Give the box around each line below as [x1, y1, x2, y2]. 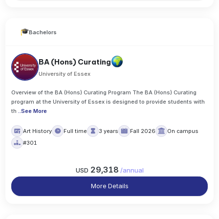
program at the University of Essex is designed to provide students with [11, 98, 205, 105]
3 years [99, 127, 119, 134]
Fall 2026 [130, 127, 156, 134]
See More [21, 107, 47, 114]
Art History [23, 127, 52, 134]
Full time [64, 127, 88, 134]
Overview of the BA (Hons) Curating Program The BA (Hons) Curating [11, 88, 197, 96]
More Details [90, 182, 129, 190]
